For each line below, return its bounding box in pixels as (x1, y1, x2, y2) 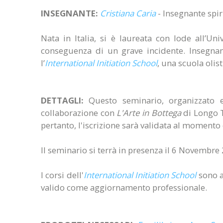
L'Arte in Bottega (116, 107, 181, 118)
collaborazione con (41, 107, 117, 118)
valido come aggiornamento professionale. (41, 182, 207, 193)
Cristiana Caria (100, 7, 156, 19)
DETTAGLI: (41, 95, 84, 106)
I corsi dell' (41, 169, 84, 181)
